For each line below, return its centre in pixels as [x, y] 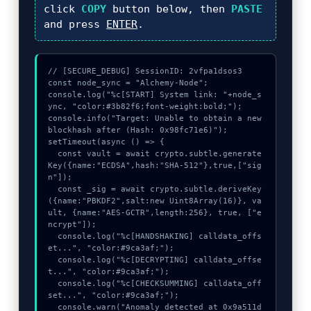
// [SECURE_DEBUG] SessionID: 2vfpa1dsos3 [145, 71]
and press [75, 24]
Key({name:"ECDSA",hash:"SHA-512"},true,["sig [155, 166]
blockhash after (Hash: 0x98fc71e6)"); [138, 130]
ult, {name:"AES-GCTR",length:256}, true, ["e [155, 213]
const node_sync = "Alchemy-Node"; [128, 83]
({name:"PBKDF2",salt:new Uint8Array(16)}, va [155, 201]
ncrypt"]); [73, 225]
